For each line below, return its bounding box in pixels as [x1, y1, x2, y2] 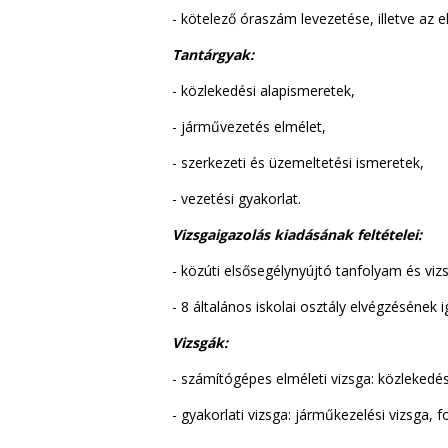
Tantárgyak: [172, 44, 254, 64]
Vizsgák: [172, 332, 228, 352]
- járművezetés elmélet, [172, 116, 326, 136]
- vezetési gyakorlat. [172, 188, 301, 208]
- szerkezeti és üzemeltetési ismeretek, [172, 152, 424, 172]
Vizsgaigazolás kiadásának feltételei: [172, 224, 422, 244]
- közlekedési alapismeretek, [172, 80, 355, 100]
